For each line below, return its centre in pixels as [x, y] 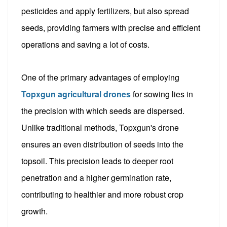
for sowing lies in [162, 94]
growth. [35, 211]
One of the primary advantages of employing [101, 77]
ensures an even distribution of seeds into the [103, 144]
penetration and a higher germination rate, [97, 177]
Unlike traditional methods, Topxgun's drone [100, 127]
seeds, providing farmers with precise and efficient [111, 27]
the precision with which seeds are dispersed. [103, 110]
